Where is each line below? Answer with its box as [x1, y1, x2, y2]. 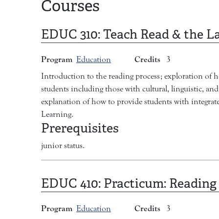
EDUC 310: [41, 26, 103, 43]
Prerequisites [41, 120, 119, 137]
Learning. [41, 109, 73, 120]
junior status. [41, 141, 85, 151]
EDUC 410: [41, 175, 104, 192]
